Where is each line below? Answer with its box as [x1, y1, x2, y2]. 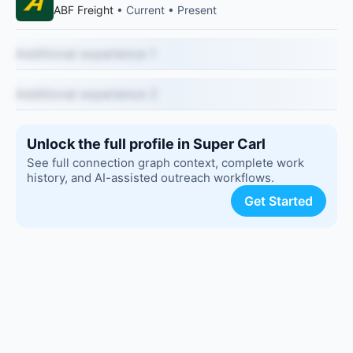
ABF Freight [54, 3, 113, 17]
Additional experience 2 [16, 86, 158, 102]
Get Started [244, 193, 313, 209]
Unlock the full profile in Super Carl [27, 136, 266, 152]
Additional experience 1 [16, 46, 155, 61]
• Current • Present [113, 3, 217, 17]
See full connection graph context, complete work [27, 155, 304, 170]
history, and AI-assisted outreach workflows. [27, 170, 274, 185]
